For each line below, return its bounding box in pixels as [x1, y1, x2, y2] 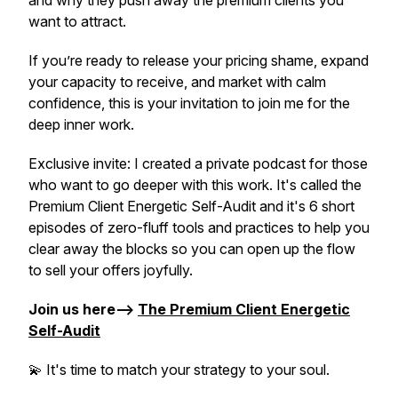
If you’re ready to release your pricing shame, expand [28, 52, 369, 69]
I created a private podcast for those [131, 155, 368, 172]
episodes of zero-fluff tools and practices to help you [28, 219, 370, 236]
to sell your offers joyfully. [28, 261, 196, 279]
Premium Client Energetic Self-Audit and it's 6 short [28, 197, 354, 215]
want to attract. [28, 12, 126, 30]
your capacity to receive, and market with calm [28, 73, 326, 91]
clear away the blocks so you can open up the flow [28, 240, 355, 258]
